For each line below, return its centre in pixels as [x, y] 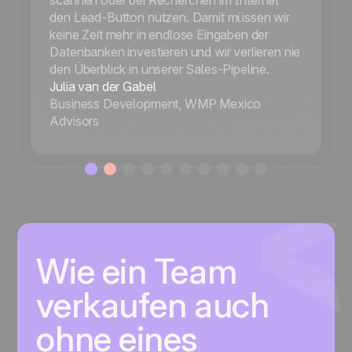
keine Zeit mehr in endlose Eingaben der [159, 35]
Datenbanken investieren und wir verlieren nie [175, 52]
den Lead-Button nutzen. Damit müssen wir [170, 18]
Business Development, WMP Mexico [156, 104]
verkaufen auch [153, 305]
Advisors [75, 121]
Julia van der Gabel [103, 87]
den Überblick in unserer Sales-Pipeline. [159, 70]
